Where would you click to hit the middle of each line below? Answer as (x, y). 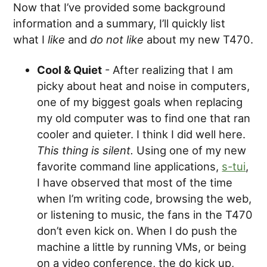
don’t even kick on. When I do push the (137, 231)
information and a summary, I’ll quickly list (119, 24)
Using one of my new (190, 150)
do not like (117, 40)
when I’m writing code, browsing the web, (145, 199)
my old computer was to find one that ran (144, 118)
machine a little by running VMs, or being (142, 247)
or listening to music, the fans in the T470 (145, 215)
